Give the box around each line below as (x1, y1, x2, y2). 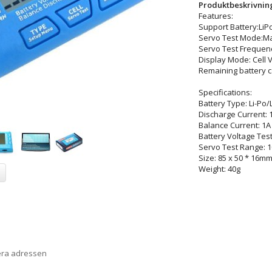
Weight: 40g (198, 163, 240, 174)
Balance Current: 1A (198, 119, 271, 131)
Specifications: (198, 86, 252, 98)
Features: (198, 10, 233, 21)
